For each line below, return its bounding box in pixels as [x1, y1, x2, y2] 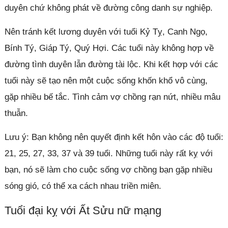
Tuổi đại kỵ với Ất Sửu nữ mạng [4, 204, 161, 217]
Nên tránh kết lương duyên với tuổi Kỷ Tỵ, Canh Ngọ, [4, 26, 208, 37]
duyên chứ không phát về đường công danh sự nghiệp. [4, 3, 213, 13]
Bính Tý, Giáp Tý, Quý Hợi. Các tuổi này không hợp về [4, 43, 214, 53]
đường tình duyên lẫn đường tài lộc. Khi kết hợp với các [4, 59, 218, 69]
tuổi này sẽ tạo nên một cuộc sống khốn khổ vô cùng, [4, 75, 208, 85]
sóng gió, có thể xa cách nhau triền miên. [4, 181, 161, 191]
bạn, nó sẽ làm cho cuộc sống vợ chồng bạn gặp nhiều [4, 164, 212, 175]
